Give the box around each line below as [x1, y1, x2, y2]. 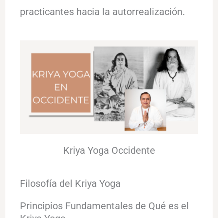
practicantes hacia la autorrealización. [19, 5, 185, 18]
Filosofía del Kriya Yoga [19, 177, 121, 189]
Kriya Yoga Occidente [63, 144, 155, 156]
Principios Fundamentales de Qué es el [19, 200, 189, 212]
